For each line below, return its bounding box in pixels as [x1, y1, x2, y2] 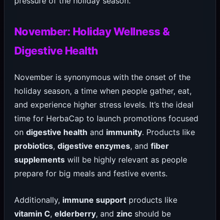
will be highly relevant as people [64, 155, 187, 165]
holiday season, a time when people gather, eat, [14, 86, 192, 96]
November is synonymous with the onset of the [14, 72, 191, 82]
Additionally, [14, 194, 62, 205]
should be [132, 208, 171, 219]
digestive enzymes [57, 141, 130, 151]
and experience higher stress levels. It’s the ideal [14, 100, 193, 110]
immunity [106, 127, 142, 137]
